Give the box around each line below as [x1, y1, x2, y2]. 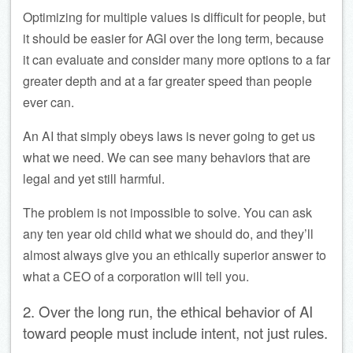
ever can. [23, 92, 74, 111]
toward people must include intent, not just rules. [23, 322, 328, 344]
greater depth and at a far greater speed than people [23, 71, 312, 90]
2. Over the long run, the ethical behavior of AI [23, 301, 313, 322]
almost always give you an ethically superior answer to [23, 245, 326, 264]
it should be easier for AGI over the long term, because [23, 28, 324, 47]
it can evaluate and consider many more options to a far [23, 50, 330, 69]
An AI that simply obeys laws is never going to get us [23, 126, 315, 145]
